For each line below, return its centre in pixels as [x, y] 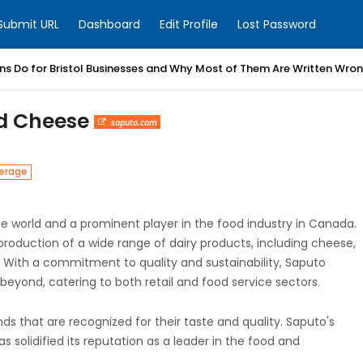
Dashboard [109, 24]
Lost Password [277, 24]
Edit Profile [189, 24]
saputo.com [134, 122]
